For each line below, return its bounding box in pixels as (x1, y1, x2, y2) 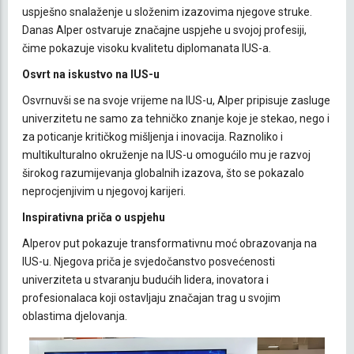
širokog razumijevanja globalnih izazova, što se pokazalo (22, 166, 304, 179)
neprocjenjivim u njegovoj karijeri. (22, 184, 186, 198)
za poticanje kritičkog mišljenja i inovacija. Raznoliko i (22, 130, 283, 143)
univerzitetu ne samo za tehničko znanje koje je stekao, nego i (22, 111, 330, 125)
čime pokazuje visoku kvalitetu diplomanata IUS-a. (22, 41, 271, 55)
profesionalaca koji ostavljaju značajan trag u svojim (22, 291, 281, 304)
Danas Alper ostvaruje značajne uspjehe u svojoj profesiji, (22, 23, 307, 36)
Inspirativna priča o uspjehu (22, 210, 165, 224)
